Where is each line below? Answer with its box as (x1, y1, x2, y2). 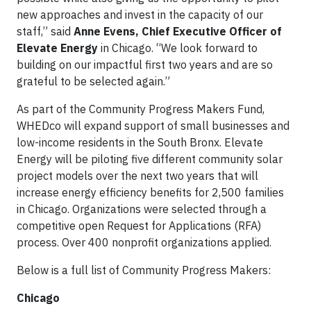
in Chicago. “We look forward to (101, 41, 258, 55)
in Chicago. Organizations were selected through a (17, 202, 267, 216)
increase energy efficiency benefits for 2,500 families (17, 185, 284, 199)
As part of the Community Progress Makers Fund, (17, 102, 264, 116)
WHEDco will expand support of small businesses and (17, 119, 289, 133)
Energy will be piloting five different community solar (17, 152, 283, 166)
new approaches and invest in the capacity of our (17, 8, 263, 22)
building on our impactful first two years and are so (17, 58, 273, 72)
